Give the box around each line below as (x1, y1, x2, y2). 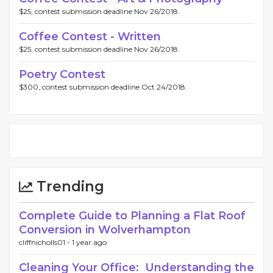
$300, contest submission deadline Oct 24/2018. (19, 82, 187, 91)
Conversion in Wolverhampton (19, 222, 191, 236)
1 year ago (72, 237, 107, 247)
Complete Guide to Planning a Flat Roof (19, 208, 246, 222)
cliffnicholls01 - (19, 237, 72, 247)
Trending (33, 177, 104, 195)
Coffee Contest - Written (19, 29, 161, 43)
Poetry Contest (19, 67, 105, 81)
